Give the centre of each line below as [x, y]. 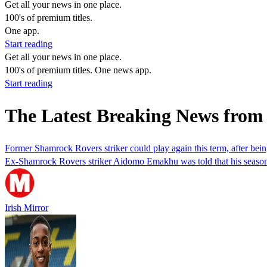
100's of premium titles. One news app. [78, 70]
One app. [22, 31]
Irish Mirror [27, 207]
